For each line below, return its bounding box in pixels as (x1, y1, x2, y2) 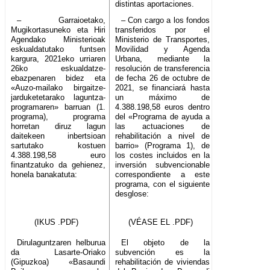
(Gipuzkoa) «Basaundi (11, 257, 106, 267)
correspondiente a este (115, 170, 210, 180)
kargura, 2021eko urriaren (11, 54, 106, 64)
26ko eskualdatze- (11, 64, 106, 74)
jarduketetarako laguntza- (11, 93, 106, 102)
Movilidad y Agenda (115, 45, 210, 54)
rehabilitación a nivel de (115, 131, 210, 141)
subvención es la (115, 248, 210, 257)
